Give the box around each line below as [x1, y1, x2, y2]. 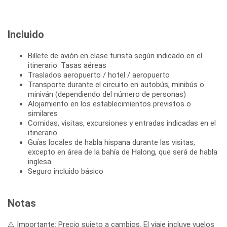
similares [28, 108, 58, 118]
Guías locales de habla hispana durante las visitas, [28, 137, 195, 147]
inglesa [28, 157, 51, 166]
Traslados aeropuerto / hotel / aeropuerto [28, 70, 170, 80]
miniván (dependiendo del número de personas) [28, 89, 186, 99]
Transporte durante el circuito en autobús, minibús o [28, 80, 204, 89]
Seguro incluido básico [28, 166, 103, 176]
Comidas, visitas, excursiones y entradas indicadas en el [28, 118, 216, 128]
